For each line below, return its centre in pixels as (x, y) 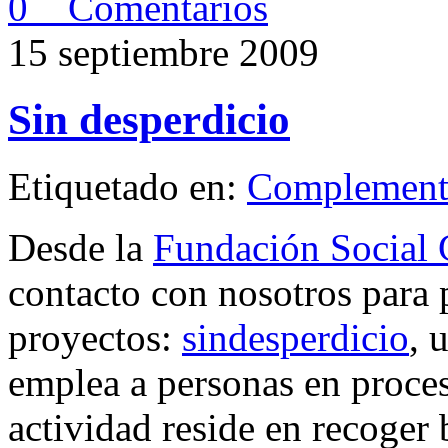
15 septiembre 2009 (163, 53)
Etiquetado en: (127, 186)
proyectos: (95, 337)
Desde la (80, 247)
